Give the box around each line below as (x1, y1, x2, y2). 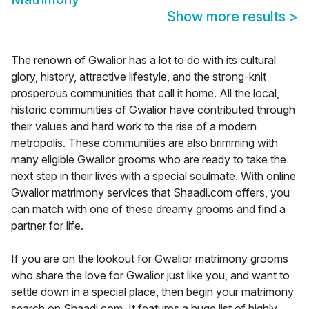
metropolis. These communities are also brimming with (11, 136, 278, 150)
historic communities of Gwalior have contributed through (11, 103, 295, 117)
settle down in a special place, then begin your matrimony (11, 285, 294, 299)
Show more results (167, 8, 289, 26)
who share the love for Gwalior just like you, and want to (11, 268, 290, 283)
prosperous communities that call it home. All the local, (11, 86, 279, 101)
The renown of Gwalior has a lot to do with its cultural (11, 53, 276, 68)
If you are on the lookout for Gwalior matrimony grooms (11, 252, 288, 266)
